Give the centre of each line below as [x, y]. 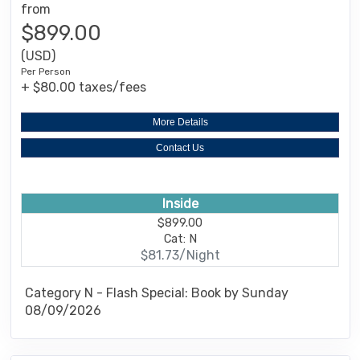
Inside [180, 203]
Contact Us [180, 147]
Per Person [46, 71]
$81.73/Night [180, 256]
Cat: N [180, 239]
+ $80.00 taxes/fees [84, 87]
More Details [180, 122]
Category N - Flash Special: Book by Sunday [157, 292]
